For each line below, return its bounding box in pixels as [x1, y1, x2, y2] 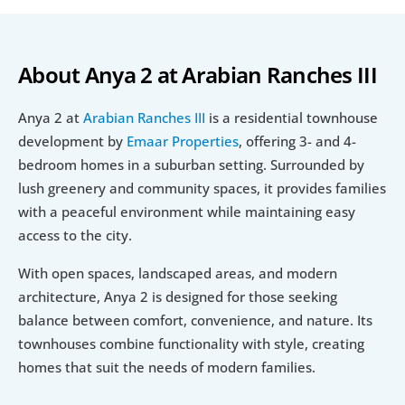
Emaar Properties [127, 132, 239, 151]
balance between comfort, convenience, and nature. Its [18, 311, 372, 330]
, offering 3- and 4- [239, 132, 356, 151]
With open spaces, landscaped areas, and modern [18, 264, 337, 283]
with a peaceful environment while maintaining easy [18, 202, 355, 221]
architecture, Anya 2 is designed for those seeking [18, 287, 337, 306]
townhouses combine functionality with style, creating [18, 334, 364, 353]
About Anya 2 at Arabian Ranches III [18, 60, 377, 90]
